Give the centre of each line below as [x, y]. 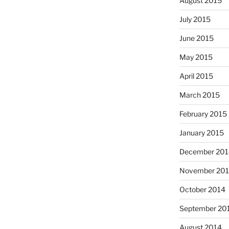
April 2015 [196, 76]
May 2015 [196, 57]
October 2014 [202, 189]
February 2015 [203, 113]
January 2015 [201, 132]
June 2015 [196, 38]
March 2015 [199, 95]
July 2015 [195, 19]
